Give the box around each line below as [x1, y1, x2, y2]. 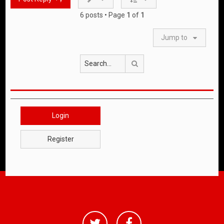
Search [138, 58, 161, 67]
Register [47, 134, 74, 143]
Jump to [160, 33, 187, 41]
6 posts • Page [79, 10, 126, 19]
